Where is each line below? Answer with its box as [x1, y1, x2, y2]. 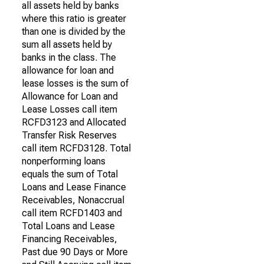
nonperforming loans [22, 156, 105, 167]
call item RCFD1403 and [22, 207, 122, 219]
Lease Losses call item [22, 104, 117, 115]
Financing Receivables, [22, 233, 117, 245]
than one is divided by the [22, 26, 126, 37]
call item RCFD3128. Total [22, 143, 131, 154]
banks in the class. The [22, 52, 116, 63]
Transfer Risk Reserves [22, 130, 117, 141]
